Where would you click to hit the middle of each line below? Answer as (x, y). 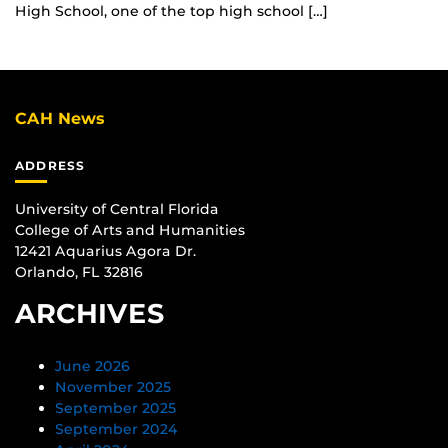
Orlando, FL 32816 (79, 271)
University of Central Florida (117, 208)
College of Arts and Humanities (130, 229)
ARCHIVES (90, 313)
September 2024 (116, 429)
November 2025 (113, 387)
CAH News (60, 119)
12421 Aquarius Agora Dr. (105, 250)
